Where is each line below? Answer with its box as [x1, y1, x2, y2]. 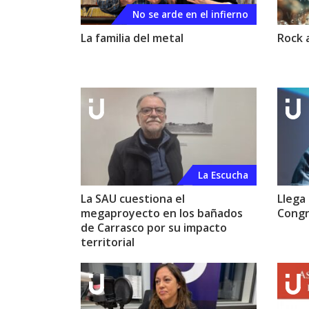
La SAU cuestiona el [81, 190, 185, 206]
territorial [81, 234, 134, 250]
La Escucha [198, 168, 248, 181]
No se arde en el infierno [132, 7, 248, 21]
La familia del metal [81, 30, 183, 46]
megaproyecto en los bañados [81, 205, 243, 221]
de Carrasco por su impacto [81, 219, 227, 235]
